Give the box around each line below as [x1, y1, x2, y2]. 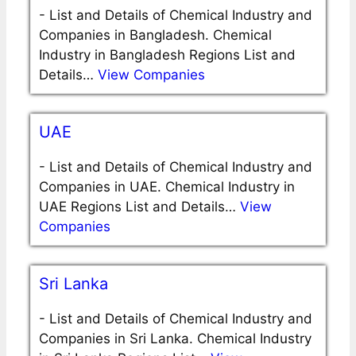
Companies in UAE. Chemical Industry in [39, 179, 295, 195]
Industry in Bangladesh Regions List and [39, 47, 296, 64]
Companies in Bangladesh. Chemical [39, 27, 272, 44]
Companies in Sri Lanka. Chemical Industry [39, 331, 311, 347]
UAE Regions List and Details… [39, 199, 240, 215]
